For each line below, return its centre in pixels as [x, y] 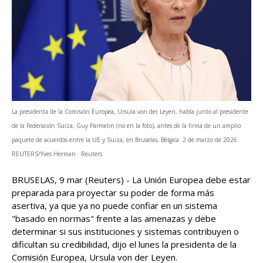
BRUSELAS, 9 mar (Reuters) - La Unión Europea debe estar [131, 180]
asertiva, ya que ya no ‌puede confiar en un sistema [114, 205]
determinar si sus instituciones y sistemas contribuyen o [125, 231]
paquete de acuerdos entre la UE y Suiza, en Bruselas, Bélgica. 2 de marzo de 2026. [125, 140]
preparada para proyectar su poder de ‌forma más [113, 193]
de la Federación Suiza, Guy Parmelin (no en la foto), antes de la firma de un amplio [126, 126]
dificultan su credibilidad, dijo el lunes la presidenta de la [124, 244]
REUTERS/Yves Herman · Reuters [57, 154]
